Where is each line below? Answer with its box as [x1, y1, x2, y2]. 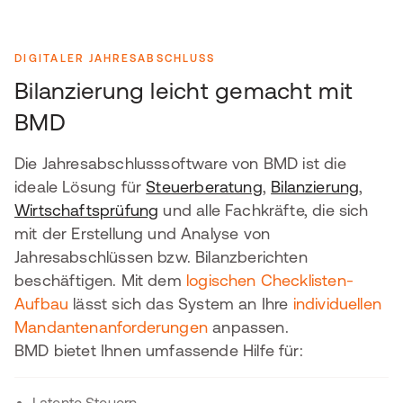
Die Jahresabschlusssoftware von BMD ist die [14, 154, 346, 173]
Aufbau [14, 294, 69, 313]
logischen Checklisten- [185, 271, 354, 290]
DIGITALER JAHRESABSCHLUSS [14, 52, 216, 65]
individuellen [292, 294, 382, 313]
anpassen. [207, 318, 293, 336]
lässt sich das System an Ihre [68, 294, 293, 313]
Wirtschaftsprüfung [14, 201, 159, 219]
